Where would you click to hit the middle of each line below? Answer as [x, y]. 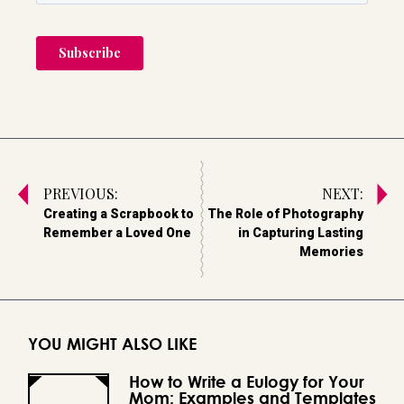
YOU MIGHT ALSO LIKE [112, 344]
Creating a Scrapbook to [118, 214]
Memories [331, 252]
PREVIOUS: [80, 194]
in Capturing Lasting [300, 233]
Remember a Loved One [117, 233]
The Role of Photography [285, 214]
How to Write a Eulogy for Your [247, 382]
